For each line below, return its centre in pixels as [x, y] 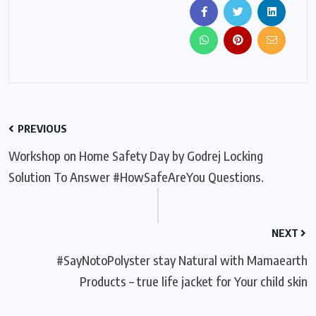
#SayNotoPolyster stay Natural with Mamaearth [182, 260]
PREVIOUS [41, 128]
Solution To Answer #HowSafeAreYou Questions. [136, 176]
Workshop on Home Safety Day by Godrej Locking [136, 155]
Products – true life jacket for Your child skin [194, 281]
